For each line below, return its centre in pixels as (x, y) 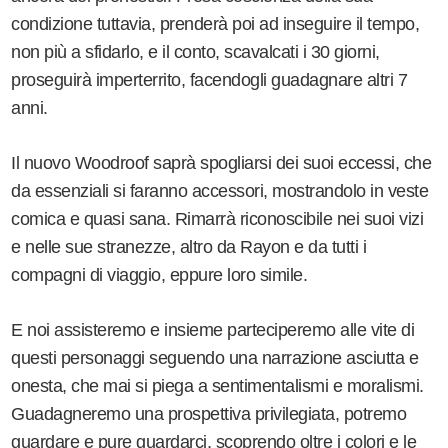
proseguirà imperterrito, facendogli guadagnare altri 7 (209, 79)
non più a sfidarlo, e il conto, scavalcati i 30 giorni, (195, 51)
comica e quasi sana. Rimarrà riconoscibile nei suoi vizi (217, 218)
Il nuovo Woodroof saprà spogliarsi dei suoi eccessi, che (221, 162)
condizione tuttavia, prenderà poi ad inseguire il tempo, (215, 23)
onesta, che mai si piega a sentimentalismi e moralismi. (217, 385)
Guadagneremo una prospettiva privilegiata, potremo (209, 413)
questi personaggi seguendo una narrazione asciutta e (215, 357)
